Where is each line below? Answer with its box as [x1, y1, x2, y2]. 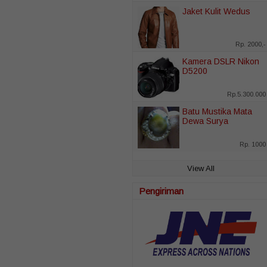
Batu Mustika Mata [182, 106, 252, 116]
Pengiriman [139, 185, 184, 196]
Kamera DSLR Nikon [182, 56, 259, 66]
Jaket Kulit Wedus [182, 6, 250, 16]
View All [187, 163, 215, 173]
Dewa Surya [182, 116, 228, 126]
